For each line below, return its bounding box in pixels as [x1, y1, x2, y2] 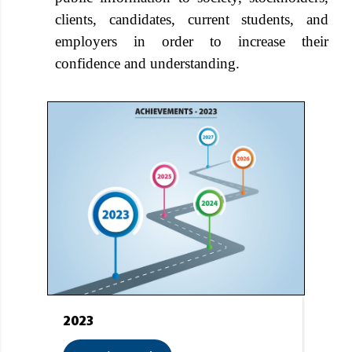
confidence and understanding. [55, 55, 240, 71]
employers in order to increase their [55, 33, 328, 49]
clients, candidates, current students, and [55, 11, 328, 27]
